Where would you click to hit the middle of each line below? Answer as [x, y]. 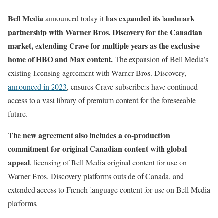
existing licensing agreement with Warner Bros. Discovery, [97, 73]
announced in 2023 [37, 86]
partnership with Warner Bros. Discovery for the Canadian [105, 32]
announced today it [74, 18]
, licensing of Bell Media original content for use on [108, 162]
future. [18, 114]
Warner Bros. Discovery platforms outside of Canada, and [96, 176]
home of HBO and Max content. [60, 59]
